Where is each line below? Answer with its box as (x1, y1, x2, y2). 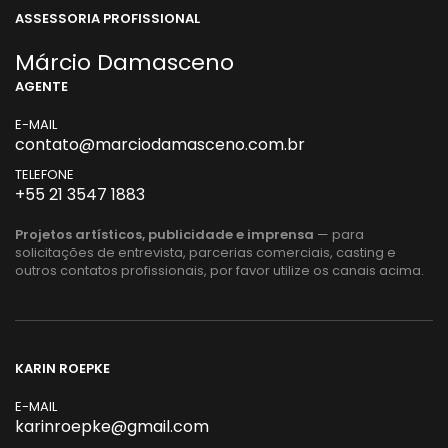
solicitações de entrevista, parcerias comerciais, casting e (15, 243, 396, 262)
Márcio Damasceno (15, 47, 234, 78)
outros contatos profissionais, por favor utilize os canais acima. (15, 261, 424, 280)
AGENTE (15, 77, 68, 96)
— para (314, 225, 364, 244)
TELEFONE (15, 165, 74, 184)
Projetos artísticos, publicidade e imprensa (15, 225, 314, 244)
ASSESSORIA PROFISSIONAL (15, 9, 200, 28)
